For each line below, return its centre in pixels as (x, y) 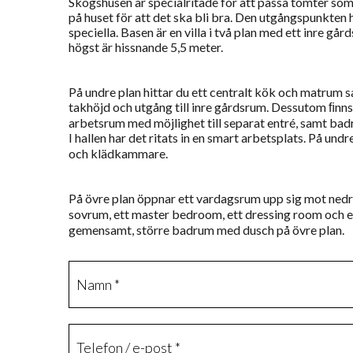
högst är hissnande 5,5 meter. (146, 46)
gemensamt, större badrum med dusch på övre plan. (207, 229)
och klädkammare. (119, 153)
